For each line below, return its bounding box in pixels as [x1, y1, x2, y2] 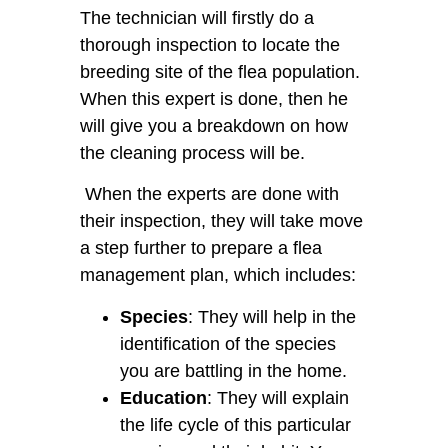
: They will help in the [188, 306, 356, 327]
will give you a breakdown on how [80, 115, 348, 136]
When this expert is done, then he [80, 88, 348, 109]
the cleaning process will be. [80, 142, 305, 163]
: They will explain [207, 387, 349, 408]
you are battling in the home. [120, 360, 347, 381]
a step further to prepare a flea [80, 238, 322, 259]
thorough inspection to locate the [80, 34, 340, 55]
